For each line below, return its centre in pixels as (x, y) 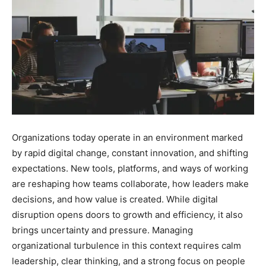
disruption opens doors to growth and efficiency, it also (127, 214)
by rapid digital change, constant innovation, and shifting (130, 153)
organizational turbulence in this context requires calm (126, 245)
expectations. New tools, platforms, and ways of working (130, 168)
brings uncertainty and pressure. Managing (102, 230)
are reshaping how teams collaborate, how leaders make (130, 183)
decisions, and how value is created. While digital (115, 199)
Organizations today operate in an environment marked (127, 137)
